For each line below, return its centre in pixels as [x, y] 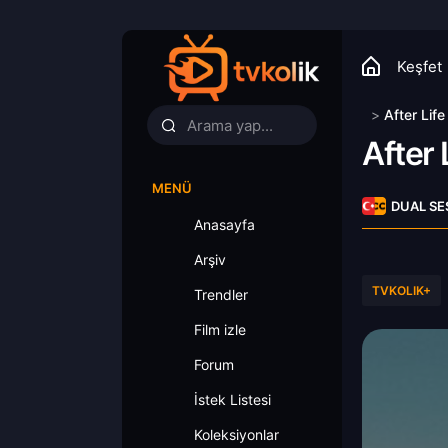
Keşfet [419, 66]
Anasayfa [224, 224]
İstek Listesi [232, 399]
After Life [414, 114]
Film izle [220, 329]
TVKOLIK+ [401, 290]
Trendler [221, 294]
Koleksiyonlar [236, 434]
